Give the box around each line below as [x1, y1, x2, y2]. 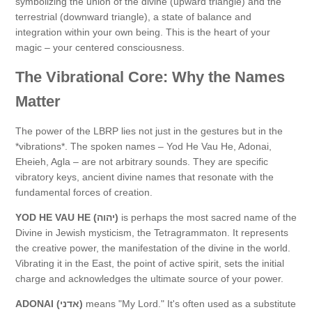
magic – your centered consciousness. [15, 42, 185, 54]
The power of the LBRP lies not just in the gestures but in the [15, 125, 283, 137]
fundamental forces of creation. [15, 187, 153, 198]
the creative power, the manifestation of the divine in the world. [15, 242, 290, 254]
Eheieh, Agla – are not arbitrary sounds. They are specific [15, 156, 268, 168]
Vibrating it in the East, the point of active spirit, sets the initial [15, 258, 284, 270]
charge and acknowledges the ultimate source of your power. [15, 273, 283, 285]
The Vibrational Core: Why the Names [15, 68, 285, 86]
